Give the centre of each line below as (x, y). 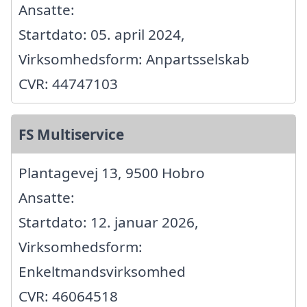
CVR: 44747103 (68, 83)
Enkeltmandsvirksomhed (102, 271)
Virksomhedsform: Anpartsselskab (134, 59)
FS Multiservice (71, 134)
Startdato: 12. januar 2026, (109, 222)
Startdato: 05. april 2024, (102, 34)
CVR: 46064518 (68, 296)
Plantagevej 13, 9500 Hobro (112, 172)
